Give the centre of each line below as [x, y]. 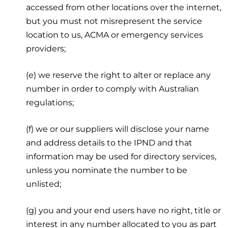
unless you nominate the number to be [107, 170]
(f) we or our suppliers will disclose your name [118, 129]
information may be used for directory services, [121, 156]
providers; [46, 48]
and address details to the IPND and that [109, 142]
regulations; [50, 102]
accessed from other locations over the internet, [124, 7]
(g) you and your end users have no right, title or [124, 210]
